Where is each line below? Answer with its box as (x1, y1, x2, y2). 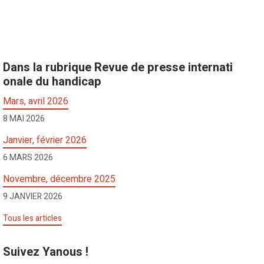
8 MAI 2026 (3, 113, 45, 126)
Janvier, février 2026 (3, 133, 87, 148)
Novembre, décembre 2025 (3, 172, 116, 187)
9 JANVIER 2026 (3, 190, 63, 203)
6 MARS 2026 (3, 151, 54, 164)
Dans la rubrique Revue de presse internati (3, 59, 233, 77)
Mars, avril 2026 (3, 94, 69, 109)
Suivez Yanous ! (3, 243, 89, 261)
